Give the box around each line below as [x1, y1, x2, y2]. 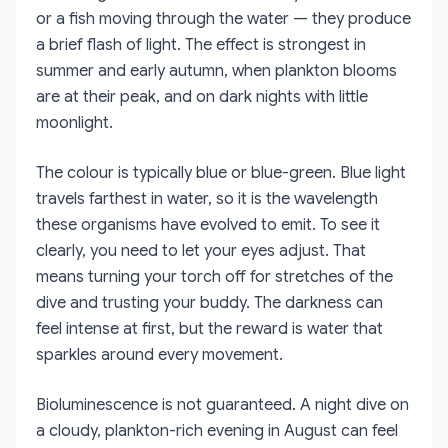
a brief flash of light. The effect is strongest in [36, 34, 366, 55]
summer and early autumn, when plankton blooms [36, 60, 397, 81]
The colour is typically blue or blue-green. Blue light [36, 162, 406, 183]
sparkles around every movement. [36, 344, 283, 365]
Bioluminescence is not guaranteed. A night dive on [36, 394, 409, 415]
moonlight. [36, 112, 113, 133]
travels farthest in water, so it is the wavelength [36, 188, 378, 209]
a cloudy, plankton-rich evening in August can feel [36, 420, 398, 441]
